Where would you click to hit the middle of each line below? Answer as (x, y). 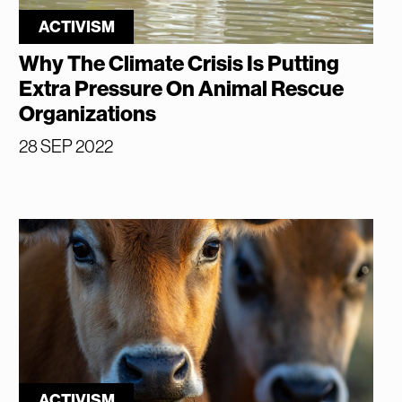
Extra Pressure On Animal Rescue (182, 88)
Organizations (88, 114)
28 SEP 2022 (66, 146)
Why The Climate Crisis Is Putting (179, 63)
